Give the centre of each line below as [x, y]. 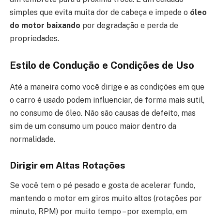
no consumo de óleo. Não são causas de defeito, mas [103, 113]
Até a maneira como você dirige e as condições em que [107, 87]
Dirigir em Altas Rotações [68, 165]
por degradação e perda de [129, 25]
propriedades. [34, 38]
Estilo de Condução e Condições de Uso [102, 66]
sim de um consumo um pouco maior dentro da [93, 126]
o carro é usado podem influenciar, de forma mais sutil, [107, 100]
